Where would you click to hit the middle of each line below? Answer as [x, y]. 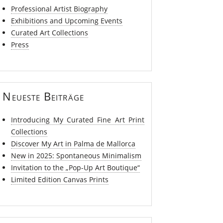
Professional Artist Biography [59, 8]
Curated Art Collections [49, 32]
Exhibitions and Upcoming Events [66, 20]
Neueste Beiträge [43, 96]
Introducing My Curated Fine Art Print [77, 119]
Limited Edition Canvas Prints [59, 179]
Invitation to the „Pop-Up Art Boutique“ [75, 167]
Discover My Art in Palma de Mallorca [73, 143]
